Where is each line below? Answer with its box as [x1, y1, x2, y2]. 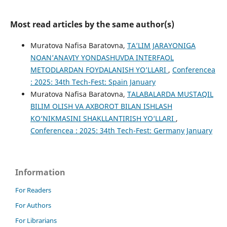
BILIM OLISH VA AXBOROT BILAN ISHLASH [30, 101, 172, 111]
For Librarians [15, 215, 57, 225]
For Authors [15, 200, 51, 210]
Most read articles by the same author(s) [10, 18, 174, 30]
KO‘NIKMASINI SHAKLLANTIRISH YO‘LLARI [30, 113, 176, 123]
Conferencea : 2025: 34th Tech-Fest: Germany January [30, 125, 212, 135]
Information [15, 166, 65, 178]
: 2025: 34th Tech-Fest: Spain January [30, 77, 156, 87]
